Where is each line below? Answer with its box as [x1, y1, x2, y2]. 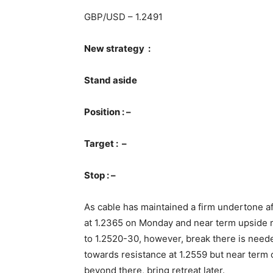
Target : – [84, 137, 127, 149]
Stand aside [84, 74, 137, 86]
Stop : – [84, 169, 116, 181]
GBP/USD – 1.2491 [84, 10, 163, 23]
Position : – [84, 105, 131, 118]
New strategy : [84, 42, 151, 54]
